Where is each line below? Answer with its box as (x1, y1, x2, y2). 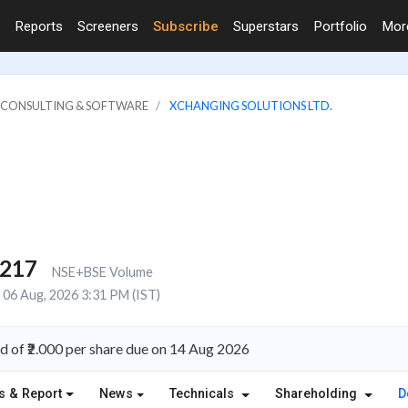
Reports (15, 17, 63, 35)
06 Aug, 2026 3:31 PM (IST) (2, 286, 160, 302)
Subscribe (153, 17, 219, 35)
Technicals (169, 386, 239, 403)
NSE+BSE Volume (51, 263, 153, 280)
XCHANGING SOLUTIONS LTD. (169, 97, 332, 113)
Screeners (77, 17, 138, 35)
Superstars (233, 17, 299, 35)
